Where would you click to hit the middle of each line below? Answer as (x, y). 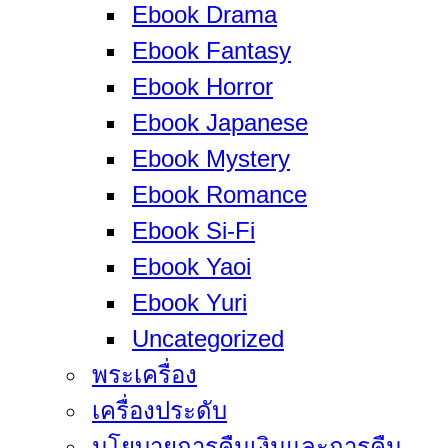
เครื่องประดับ (159, 410)
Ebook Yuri (189, 302)
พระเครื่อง (144, 374)
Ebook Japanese (220, 122)
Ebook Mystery (211, 158)
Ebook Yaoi (191, 266)
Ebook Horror (202, 86)
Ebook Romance (219, 194)
